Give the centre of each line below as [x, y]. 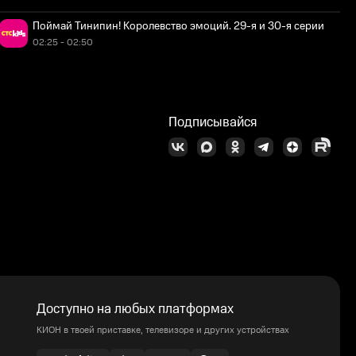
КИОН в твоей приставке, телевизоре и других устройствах [163, 330]
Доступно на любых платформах [135, 309]
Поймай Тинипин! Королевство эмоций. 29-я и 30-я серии [179, 26]
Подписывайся [213, 122]
